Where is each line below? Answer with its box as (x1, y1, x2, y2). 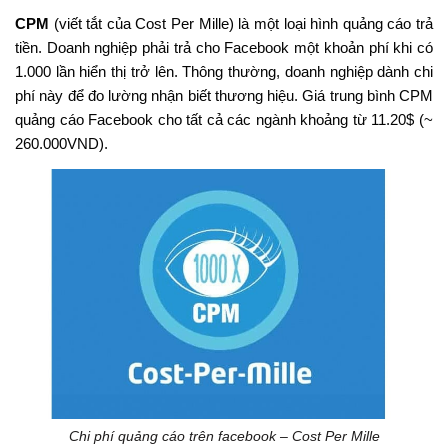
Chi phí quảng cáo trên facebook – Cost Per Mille (68, 427, 380, 444)
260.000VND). (15, 134, 108, 152)
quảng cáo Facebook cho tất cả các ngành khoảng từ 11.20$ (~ (15, 110, 433, 128)
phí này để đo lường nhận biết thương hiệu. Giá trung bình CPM (15, 86, 433, 104)
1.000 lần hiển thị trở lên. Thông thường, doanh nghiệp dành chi (15, 62, 433, 80)
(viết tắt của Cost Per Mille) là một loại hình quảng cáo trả (49, 14, 433, 32)
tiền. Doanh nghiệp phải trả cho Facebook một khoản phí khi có (15, 38, 433, 56)
